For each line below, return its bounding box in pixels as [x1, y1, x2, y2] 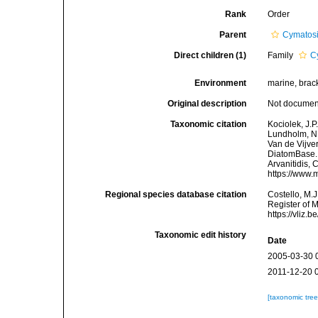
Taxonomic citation [170, 119, 247, 129]
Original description [168, 99, 247, 109]
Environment [194, 78, 247, 88]
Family [268, 50, 296, 60]
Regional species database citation [105, 190, 247, 199]
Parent [219, 30, 247, 40]
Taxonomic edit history [155, 230, 247, 240]
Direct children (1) [174, 50, 247, 60]
